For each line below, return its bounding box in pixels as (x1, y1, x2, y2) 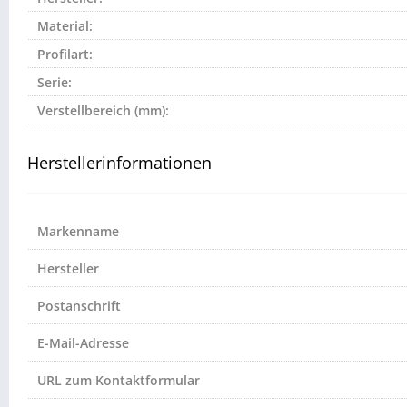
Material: (37, 17, 93, 35)
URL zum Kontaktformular (37, 372, 200, 390)
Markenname (37, 223, 119, 241)
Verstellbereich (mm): (37, 102, 169, 120)
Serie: (37, 74, 72, 92)
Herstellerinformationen (27, 152, 212, 174)
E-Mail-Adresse (37, 334, 129, 352)
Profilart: (37, 45, 93, 64)
